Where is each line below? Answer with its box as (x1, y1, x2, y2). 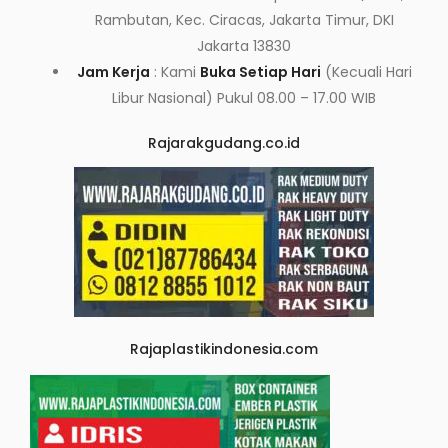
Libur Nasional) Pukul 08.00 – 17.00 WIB (112, 88, 376, 109)
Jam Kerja (76, 62, 150, 83)
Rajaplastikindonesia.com (130, 339, 318, 360)
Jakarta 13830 (197, 36, 291, 57)
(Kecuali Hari (320, 62, 412, 83)
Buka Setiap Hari (199, 62, 321, 83)
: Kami (149, 62, 200, 83)
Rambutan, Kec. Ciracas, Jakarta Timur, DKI (94, 10, 394, 31)
